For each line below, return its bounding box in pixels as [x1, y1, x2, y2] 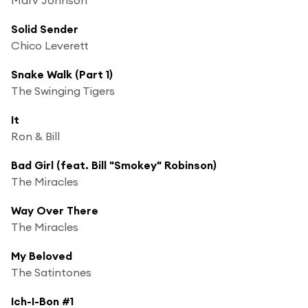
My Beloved [11, 248, 72, 263]
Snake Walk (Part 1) [11, 67, 113, 81]
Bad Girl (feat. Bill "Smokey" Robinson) [11, 157, 217, 172]
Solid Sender [11, 21, 78, 36]
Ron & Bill [11, 129, 60, 143]
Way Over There [11, 203, 98, 217]
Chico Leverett [11, 38, 89, 52]
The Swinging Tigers [11, 83, 115, 98]
